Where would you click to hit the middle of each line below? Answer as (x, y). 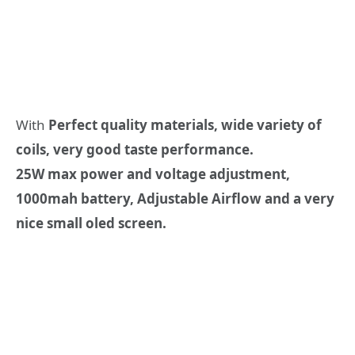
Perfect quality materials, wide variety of (185, 124)
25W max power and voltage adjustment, (153, 174)
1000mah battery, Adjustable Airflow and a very (175, 198)
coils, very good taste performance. (135, 149)
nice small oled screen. (91, 223)
